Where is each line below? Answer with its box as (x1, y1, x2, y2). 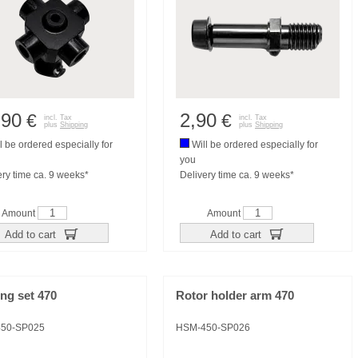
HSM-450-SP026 (176, 322, 250, 333)
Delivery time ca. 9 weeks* (180, 169, 294, 181)
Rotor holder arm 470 (176, 289, 294, 302)
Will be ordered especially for (189, 139, 318, 150)
